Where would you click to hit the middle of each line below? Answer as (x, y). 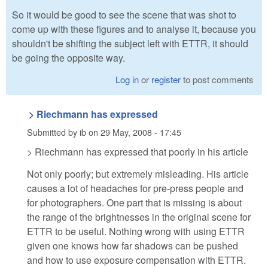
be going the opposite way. (68, 58)
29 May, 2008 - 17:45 (141, 132)
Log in (127, 80)
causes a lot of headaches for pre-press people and (135, 188)
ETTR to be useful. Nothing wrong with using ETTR (136, 231)
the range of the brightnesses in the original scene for (139, 217)
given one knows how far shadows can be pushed (133, 245)
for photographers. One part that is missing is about (134, 202)
